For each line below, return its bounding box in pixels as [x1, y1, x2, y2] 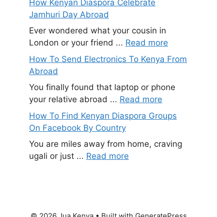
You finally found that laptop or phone [29, 82, 175, 93]
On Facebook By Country [29, 123, 126, 133]
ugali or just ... [29, 151, 86, 161]
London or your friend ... [29, 38, 125, 48]
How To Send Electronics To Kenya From [29, 54, 187, 64]
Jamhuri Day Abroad [29, 9, 109, 19]
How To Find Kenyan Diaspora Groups [29, 110, 177, 121]
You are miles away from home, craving [29, 139, 182, 149]
